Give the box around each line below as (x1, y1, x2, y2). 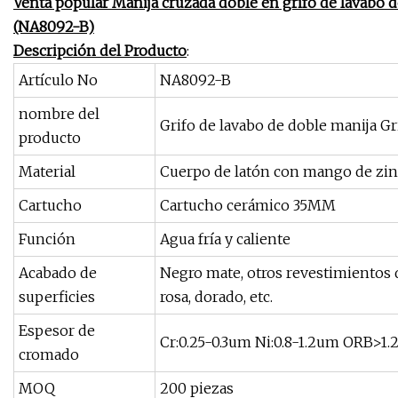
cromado (19, 346, 79, 364)
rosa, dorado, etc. (160, 288, 273, 306)
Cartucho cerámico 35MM (160, 196, 336, 215)
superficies (19, 288, 95, 306)
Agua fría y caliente (160, 230, 291, 249)
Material (19, 163, 76, 181)
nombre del (19, 105, 99, 123)
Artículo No (19, 71, 98, 90)
